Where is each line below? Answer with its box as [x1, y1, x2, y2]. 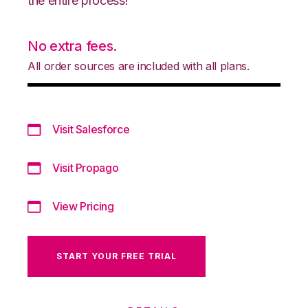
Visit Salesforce [52, 122, 130, 136]
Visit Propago [52, 160, 119, 175]
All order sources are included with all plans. [27, 58, 250, 73]
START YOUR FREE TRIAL [56, 250, 177, 261]
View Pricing [52, 199, 114, 213]
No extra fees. [27, 37, 117, 54]
